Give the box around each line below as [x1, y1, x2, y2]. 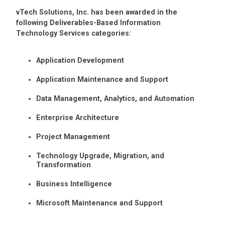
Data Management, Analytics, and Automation [36, 94, 194, 103]
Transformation [36, 161, 91, 169]
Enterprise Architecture [36, 114, 119, 122]
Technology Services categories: [16, 29, 131, 38]
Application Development [36, 56, 124, 65]
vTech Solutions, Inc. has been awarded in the [16, 8, 177, 17]
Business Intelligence [36, 180, 112, 188]
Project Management [36, 133, 110, 141]
